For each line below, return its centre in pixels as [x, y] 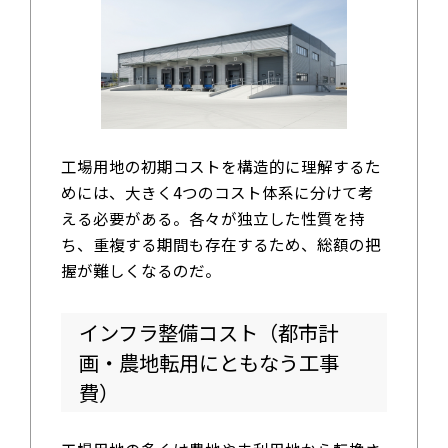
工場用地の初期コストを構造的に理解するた [220, 165]
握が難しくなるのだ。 [140, 269]
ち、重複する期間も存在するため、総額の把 [220, 243]
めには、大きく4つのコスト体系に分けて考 [217, 191]
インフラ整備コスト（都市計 [208, 332]
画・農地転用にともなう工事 [208, 362]
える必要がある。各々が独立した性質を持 [212, 217]
